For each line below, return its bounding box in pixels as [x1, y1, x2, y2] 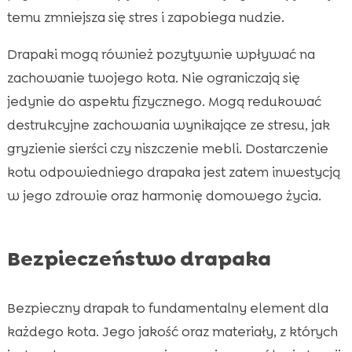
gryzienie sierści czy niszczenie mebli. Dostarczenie [6, 139, 328, 157]
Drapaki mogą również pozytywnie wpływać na [6, 45, 315, 63]
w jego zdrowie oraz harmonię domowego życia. [6, 186, 321, 204]
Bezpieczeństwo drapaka [6, 244, 271, 272]
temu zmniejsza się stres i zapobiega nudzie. [6, 8, 284, 26]
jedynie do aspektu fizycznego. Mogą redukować [6, 92, 321, 110]
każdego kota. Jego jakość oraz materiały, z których [6, 322, 338, 340]
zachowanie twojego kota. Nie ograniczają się [6, 68, 300, 86]
